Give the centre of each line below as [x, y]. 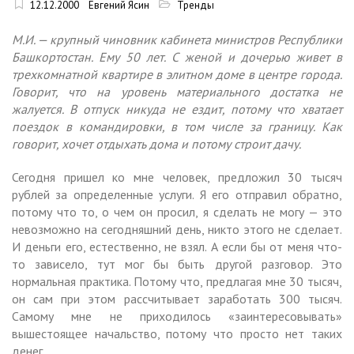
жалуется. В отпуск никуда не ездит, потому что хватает [177, 109]
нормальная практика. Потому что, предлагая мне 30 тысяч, [177, 281]
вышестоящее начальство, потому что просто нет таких [177, 333]
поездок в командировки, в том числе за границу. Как [177, 126]
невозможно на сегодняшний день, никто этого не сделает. [177, 229]
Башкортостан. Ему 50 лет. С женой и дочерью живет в [177, 56]
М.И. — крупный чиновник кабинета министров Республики [177, 39]
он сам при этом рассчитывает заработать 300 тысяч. [177, 298]
